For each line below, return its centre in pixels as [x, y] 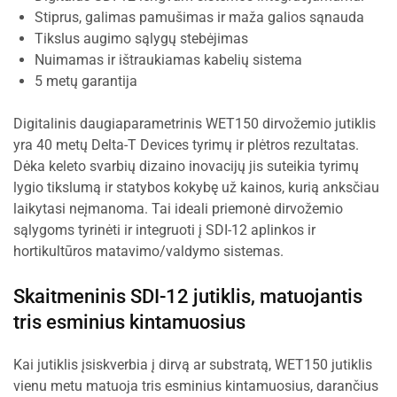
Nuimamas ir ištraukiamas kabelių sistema [168, 60]
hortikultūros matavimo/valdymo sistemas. [148, 251]
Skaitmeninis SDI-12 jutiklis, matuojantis [188, 296]
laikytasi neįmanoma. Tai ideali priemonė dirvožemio [178, 209]
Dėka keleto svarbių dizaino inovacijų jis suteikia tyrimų [186, 166]
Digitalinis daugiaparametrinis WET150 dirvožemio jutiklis [195, 124]
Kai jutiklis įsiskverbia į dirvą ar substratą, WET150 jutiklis [193, 365]
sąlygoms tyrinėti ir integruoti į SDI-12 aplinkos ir [164, 230]
